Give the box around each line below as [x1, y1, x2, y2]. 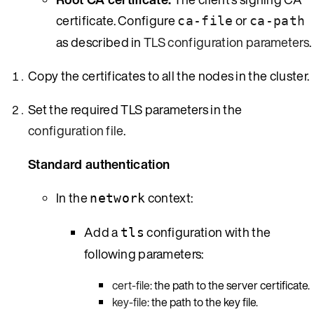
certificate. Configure [56, 11, 178, 29]
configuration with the [144, 222, 271, 241]
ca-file [177, 13, 233, 28]
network [90, 190, 146, 205]
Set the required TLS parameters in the [28, 100, 243, 118]
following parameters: [84, 244, 204, 263]
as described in [56, 32, 144, 51]
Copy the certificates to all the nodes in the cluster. [28, 66, 310, 85]
